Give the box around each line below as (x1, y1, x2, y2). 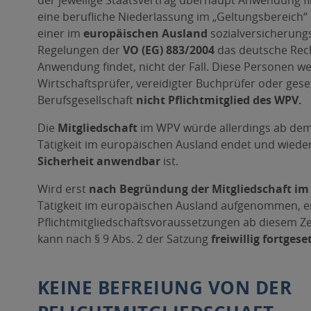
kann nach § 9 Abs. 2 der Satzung (37, 231, 208, 246)
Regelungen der (37, 42, 120, 58)
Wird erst (37, 181, 86, 196)
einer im (37, 26, 83, 41)
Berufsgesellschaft (37, 92, 136, 108)
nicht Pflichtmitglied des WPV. (135, 92, 302, 108)
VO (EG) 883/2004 (119, 42, 215, 58)
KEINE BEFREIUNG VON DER (37, 275, 292, 300)
